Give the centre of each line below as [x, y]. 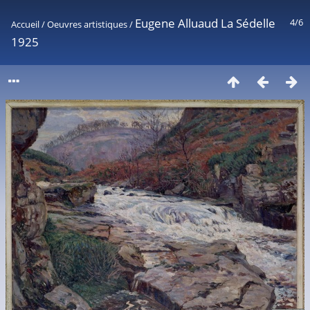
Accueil [25, 24]
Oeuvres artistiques [87, 24]
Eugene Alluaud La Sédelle [205, 23]
